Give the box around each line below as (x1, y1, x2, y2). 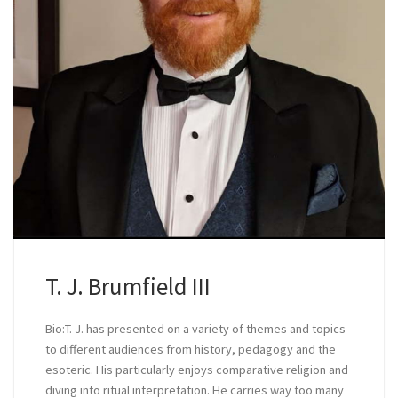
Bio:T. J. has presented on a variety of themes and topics (44, 320, 346, 337)
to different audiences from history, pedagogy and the (44, 340, 336, 357)
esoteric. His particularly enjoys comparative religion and (44, 361, 348, 378)
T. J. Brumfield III (44, 271, 211, 302)
